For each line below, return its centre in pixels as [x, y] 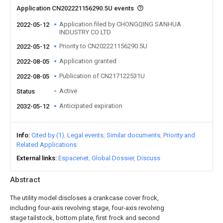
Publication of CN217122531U [102, 76]
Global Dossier [113, 158]
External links [36, 158]
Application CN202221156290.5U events [76, 8]
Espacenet [73, 158]
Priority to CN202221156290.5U [103, 46]
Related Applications [47, 145]
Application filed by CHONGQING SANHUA [120, 24]
